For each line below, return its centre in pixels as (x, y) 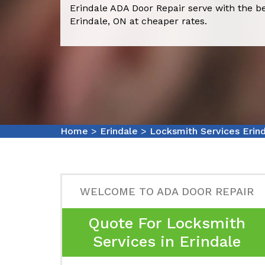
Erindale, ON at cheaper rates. (138, 21)
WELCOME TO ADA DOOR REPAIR (167, 191)
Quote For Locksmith (167, 223)
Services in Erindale (167, 241)
